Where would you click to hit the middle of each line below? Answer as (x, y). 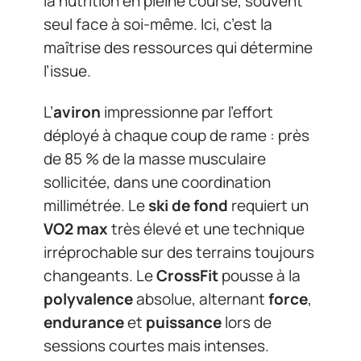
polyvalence (88, 299)
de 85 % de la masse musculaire (155, 159)
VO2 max (76, 229)
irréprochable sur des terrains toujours (179, 252)
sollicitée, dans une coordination (157, 182)
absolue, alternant (201, 299)
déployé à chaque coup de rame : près (176, 135)
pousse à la (259, 276)
